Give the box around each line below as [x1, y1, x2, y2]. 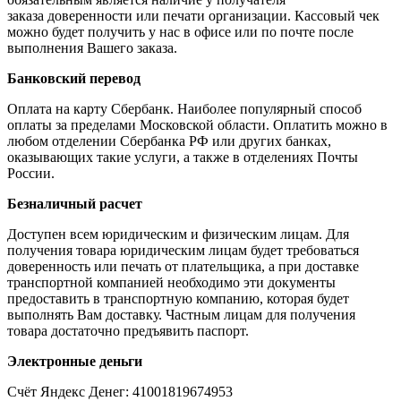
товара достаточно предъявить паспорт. [7, 323, 249, 339]
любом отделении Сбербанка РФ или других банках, [7, 133, 331, 149]
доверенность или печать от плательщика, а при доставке [7, 259, 359, 275]
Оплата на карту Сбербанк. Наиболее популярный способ [7, 101, 362, 117]
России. [7, 166, 58, 182]
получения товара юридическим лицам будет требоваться [7, 243, 359, 259]
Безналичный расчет [7, 196, 142, 212]
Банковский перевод [7, 71, 141, 87]
